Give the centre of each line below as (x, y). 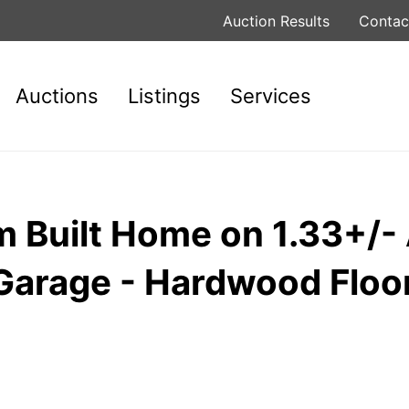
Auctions (58, 95)
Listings (165, 95)
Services (271, 95)
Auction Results (276, 21)
